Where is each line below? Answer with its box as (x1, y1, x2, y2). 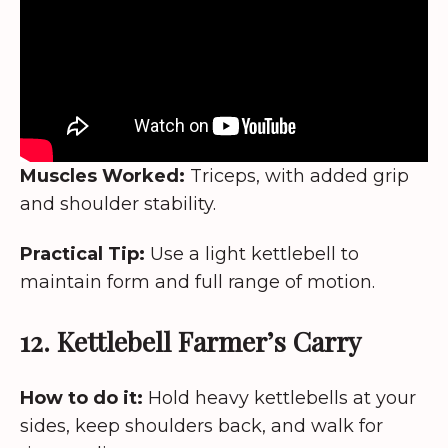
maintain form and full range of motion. (20, 271, 375, 294)
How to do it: (20, 386, 143, 409)
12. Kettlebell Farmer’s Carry (20, 322, 361, 359)
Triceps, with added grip (185, 164, 409, 187)
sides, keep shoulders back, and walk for (20, 414, 383, 437)
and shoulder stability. (20, 192, 216, 215)
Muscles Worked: (20, 164, 185, 187)
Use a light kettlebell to (145, 243, 359, 266)
